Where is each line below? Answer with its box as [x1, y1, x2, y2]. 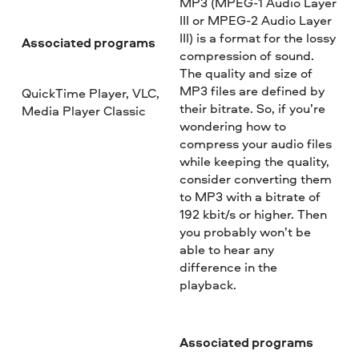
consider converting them [179, 169, 332, 188]
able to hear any [179, 240, 274, 258]
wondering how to [179, 116, 286, 135]
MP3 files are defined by [179, 81, 325, 99]
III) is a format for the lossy [179, 28, 336, 46]
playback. [179, 275, 236, 293]
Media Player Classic [22, 101, 147, 119]
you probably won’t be [179, 222, 311, 240]
